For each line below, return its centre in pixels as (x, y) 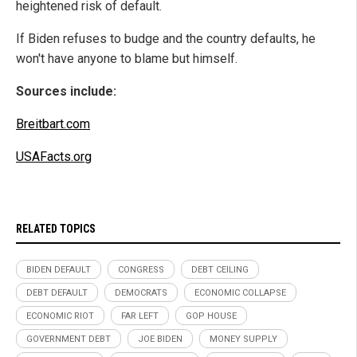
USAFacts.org (54, 156)
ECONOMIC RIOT (60, 316)
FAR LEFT (140, 316)
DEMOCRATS (141, 292)
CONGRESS (141, 269)
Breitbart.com (53, 124)
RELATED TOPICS (56, 228)
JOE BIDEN (160, 339)
